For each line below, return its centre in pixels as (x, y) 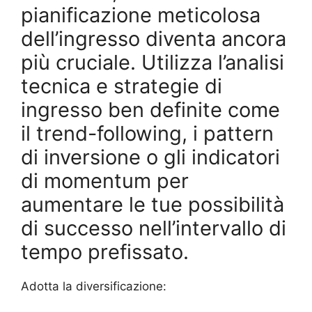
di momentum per (105, 181)
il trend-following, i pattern (147, 134)
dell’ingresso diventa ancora (154, 39)
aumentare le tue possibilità (153, 205)
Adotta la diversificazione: (94, 287)
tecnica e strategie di (122, 86)
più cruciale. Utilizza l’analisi (153, 63)
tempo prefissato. (105, 252)
